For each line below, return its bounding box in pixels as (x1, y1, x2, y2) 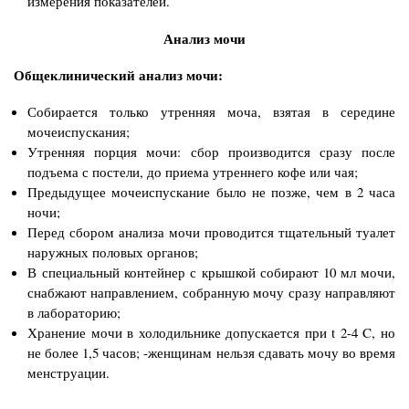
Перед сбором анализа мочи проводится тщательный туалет (27, 223, 395, 242)
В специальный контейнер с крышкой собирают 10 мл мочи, (27, 263, 395, 282)
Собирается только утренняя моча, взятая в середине (27, 102, 395, 121)
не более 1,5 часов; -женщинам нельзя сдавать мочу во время (27, 343, 395, 362)
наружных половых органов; (27, 243, 198, 262)
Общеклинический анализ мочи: (14, 65, 223, 86)
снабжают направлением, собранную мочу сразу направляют (27, 283, 395, 302)
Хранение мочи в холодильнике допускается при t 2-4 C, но (27, 323, 395, 342)
